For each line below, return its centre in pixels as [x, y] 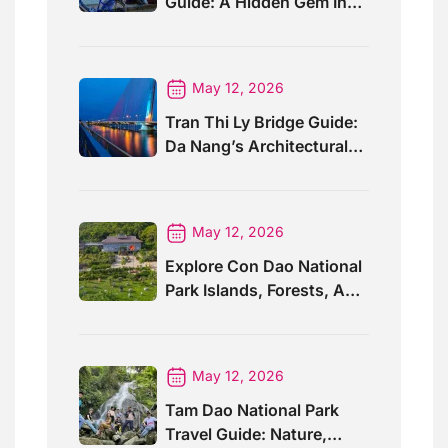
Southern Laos [221, 25]
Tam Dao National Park [252, 410]
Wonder [195, 169]
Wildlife [193, 313]
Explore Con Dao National [263, 265]
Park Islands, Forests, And [265, 289]
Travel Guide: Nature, [246, 434]
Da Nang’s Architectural [256, 145]
